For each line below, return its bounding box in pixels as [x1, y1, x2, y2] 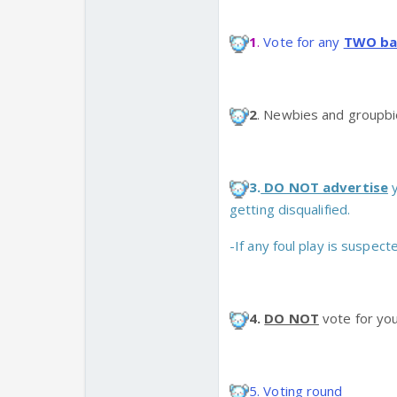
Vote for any [260, 33, 344, 51]
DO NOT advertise [261, 178, 388, 197]
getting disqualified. [230, 200, 351, 219]
